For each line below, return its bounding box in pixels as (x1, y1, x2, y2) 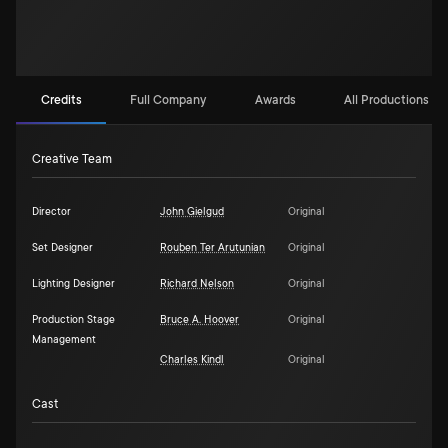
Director (32, 206, 71, 218)
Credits (40, 92, 82, 107)
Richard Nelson (160, 278, 234, 290)
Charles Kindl (160, 354, 224, 366)
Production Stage (32, 314, 115, 326)
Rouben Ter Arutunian (160, 242, 265, 254)
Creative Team (32, 152, 112, 166)
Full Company (130, 92, 206, 107)
